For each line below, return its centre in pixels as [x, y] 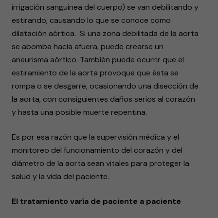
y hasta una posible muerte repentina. [79, 112]
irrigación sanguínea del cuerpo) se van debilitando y [105, 7]
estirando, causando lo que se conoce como [91, 20]
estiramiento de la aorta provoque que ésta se [95, 73]
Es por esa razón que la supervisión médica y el [95, 137]
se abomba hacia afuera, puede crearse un [88, 46]
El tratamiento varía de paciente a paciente [96, 201]
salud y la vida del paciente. [60, 176]
